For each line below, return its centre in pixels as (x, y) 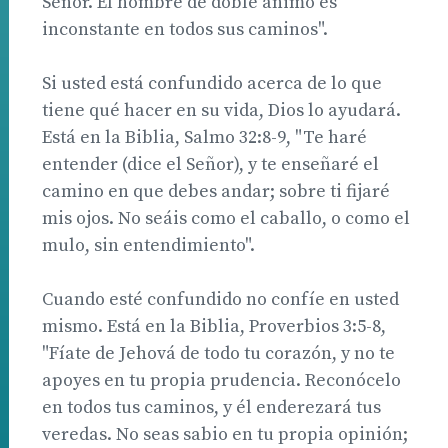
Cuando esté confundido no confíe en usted (220, 299)
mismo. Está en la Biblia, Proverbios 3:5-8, (214, 326)
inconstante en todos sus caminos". (185, 29)
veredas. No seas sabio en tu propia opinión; (225, 434)
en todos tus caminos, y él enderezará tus (211, 407)
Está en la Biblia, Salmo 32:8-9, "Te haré (204, 137)
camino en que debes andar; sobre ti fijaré (216, 191)
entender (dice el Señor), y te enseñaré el (210, 164)
